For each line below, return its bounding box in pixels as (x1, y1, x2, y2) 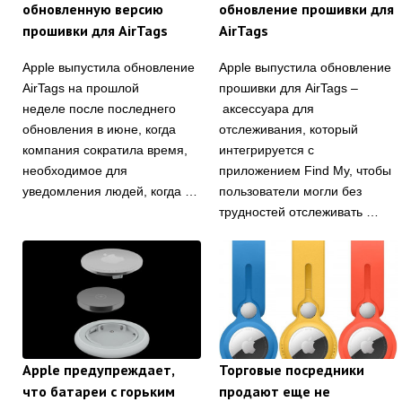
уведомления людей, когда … (22, 183, 197, 198)
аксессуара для (219, 100, 314, 116)
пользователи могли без (219, 183, 362, 198)
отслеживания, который (219, 121, 358, 136)
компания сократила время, (22, 142, 188, 157)
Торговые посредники (219, 361, 364, 380)
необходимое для (22, 162, 127, 178)
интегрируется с (219, 142, 314, 157)
